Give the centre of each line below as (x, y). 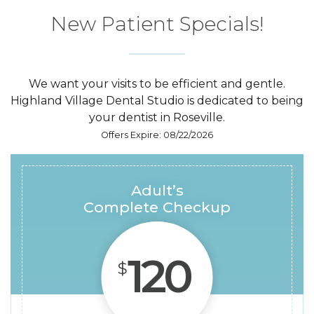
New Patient (112, 24)
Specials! (219, 24)
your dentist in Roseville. (157, 118)
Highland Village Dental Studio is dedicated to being (157, 101)
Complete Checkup (157, 207)
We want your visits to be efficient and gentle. (157, 84)
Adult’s (157, 191)
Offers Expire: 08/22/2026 (157, 135)
